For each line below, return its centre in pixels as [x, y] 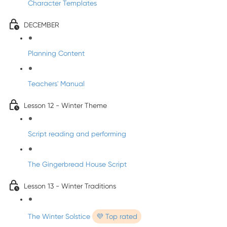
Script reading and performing [77, 134]
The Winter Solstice [60, 216]
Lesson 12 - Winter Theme [65, 105]
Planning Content [56, 53]
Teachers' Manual [56, 84]
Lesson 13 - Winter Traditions [70, 186]
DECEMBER [42, 25]
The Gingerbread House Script [77, 164]
